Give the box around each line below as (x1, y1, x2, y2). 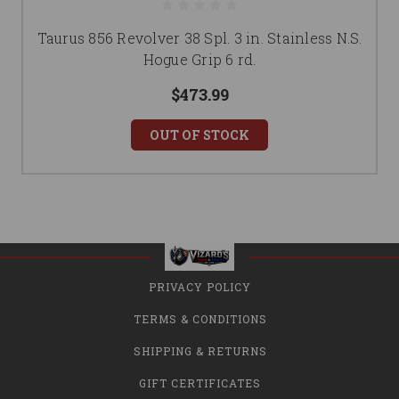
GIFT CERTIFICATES (139, 376, 261, 391)
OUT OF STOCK (150, 126, 249, 144)
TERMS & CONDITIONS (133, 312, 267, 327)
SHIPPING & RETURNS (133, 344, 267, 359)
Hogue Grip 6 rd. (142, 50, 256, 69)
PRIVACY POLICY (149, 280, 251, 295)
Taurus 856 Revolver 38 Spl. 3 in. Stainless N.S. (37, 28, 362, 48)
